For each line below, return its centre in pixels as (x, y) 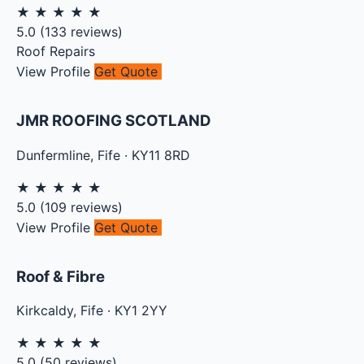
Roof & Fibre (61, 276)
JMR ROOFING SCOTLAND (114, 121)
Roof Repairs (56, 52)
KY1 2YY (141, 311)
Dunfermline (53, 155)
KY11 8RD (161, 155)
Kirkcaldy (45, 311)
